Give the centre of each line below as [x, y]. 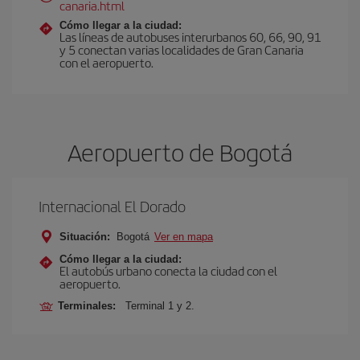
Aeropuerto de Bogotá [180, 152]
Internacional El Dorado [112, 206]
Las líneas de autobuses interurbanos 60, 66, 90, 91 [190, 37]
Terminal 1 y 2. [160, 306]
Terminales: [90, 306]
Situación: [85, 237]
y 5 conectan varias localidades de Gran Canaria [182, 49]
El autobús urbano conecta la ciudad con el [168, 270]
